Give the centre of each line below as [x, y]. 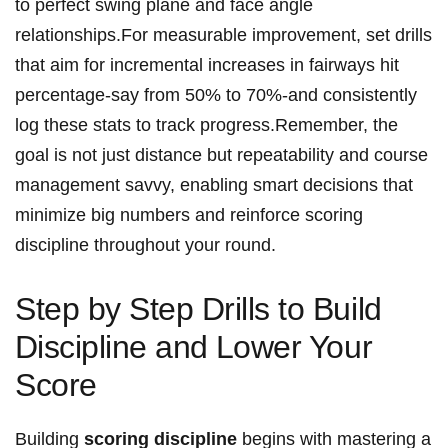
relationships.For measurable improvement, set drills [223, 35]
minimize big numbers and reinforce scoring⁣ [189, 215]
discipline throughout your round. [145, 245]
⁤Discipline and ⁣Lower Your [194, 347]
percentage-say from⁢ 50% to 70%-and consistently [216, 95]
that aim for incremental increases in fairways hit [207, 65]
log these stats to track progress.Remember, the [206, 125]
